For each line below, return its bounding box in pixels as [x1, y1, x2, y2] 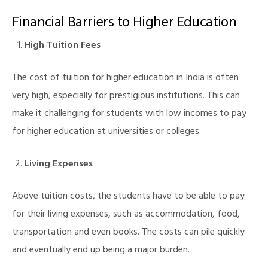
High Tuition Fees [24, 37, 100, 56]
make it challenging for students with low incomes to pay [12, 105, 246, 124]
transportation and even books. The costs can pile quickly [12, 224, 245, 242]
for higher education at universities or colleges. [12, 123, 201, 142]
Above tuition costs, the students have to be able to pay [12, 188, 245, 206]
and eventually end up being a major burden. [12, 242, 190, 260]
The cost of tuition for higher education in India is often [12, 69, 239, 88]
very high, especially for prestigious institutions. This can [12, 87, 240, 106]
